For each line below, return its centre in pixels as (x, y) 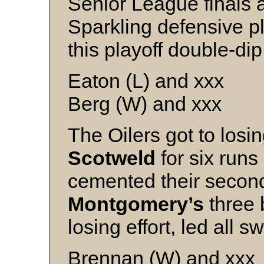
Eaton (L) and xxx (146, 81)
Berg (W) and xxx (145, 104)
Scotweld (112, 158)
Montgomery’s (136, 204)
